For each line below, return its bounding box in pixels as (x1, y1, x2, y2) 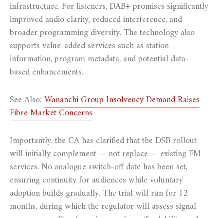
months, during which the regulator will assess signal (10, 199, 196, 214)
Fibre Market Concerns (10, 105, 92, 121)
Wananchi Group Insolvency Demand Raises (44, 92, 200, 108)
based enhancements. (10, 64, 83, 80)
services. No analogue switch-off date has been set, (10, 159, 187, 175)
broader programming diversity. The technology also (10, 25, 195, 40)
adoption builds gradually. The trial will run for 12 (10, 185, 188, 201)
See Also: (10, 92, 44, 108)
